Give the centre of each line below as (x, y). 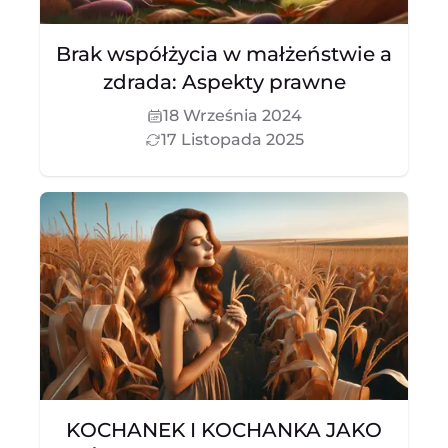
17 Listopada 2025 (232, 139)
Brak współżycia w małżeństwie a (224, 54)
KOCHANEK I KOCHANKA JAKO (224, 430)
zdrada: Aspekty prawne (224, 82)
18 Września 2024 (232, 115)
